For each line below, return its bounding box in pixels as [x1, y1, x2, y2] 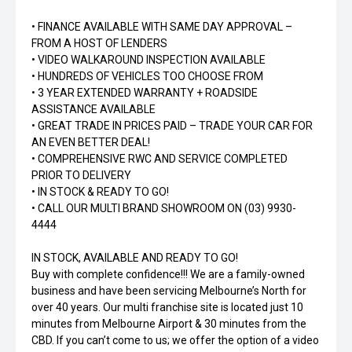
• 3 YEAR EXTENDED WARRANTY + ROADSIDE [31, 86, 258, 99]
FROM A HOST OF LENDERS [31, 37, 167, 49]
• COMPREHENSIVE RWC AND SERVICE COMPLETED [31, 152, 288, 165]
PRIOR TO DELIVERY [31, 169, 131, 181]
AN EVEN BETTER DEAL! [31, 136, 150, 148]
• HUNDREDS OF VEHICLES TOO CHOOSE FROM [31, 70, 263, 82]
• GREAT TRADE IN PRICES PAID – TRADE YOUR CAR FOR [31, 119, 313, 132]
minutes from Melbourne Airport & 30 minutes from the [31, 317, 306, 330]
